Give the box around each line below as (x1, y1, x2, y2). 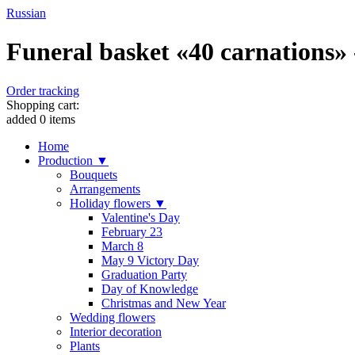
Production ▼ (38, 153, 109, 167)
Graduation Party (101, 267, 187, 281)
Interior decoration (70, 324, 162, 338)
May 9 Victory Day (101, 253, 199, 267)
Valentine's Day (101, 210, 180, 224)
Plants (70, 338, 100, 353)
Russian (6, 6, 46, 20)
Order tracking (6, 83, 79, 97)
